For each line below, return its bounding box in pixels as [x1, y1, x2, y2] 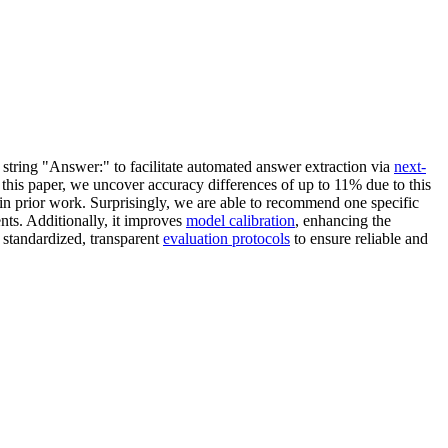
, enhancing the [295, 211, 391, 229]
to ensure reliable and [290, 229, 428, 247]
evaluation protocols [163, 229, 290, 247]
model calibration [186, 211, 295, 229]
